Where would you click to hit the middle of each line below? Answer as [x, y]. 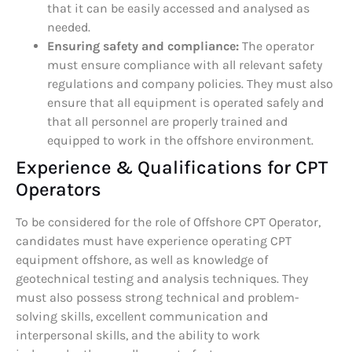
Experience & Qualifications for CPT [172, 168]
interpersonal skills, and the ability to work [138, 335]
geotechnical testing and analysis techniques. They [162, 279]
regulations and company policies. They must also [190, 84]
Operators [59, 190]
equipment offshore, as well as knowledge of [142, 260]
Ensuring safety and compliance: [143, 46]
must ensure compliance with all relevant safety [185, 65]
